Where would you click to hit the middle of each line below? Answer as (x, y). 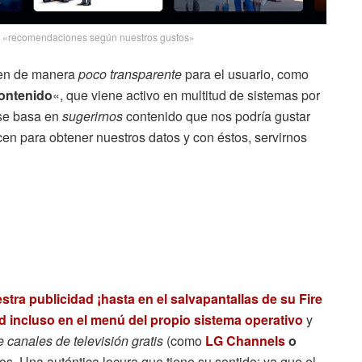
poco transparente (130, 74)
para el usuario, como (245, 74)
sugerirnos (93, 116)
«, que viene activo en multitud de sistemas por (186, 95)
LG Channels (245, 341)
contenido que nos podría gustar (217, 116)
